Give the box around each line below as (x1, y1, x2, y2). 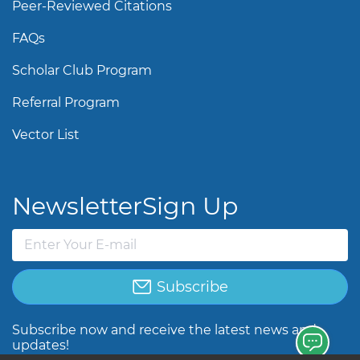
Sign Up (142, 191, 238, 222)
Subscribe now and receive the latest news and (12, 322, 317, 338)
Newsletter (12, 191, 142, 222)
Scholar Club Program (12, 63, 152, 79)
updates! (12, 337, 69, 354)
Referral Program (12, 95, 120, 111)
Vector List (12, 127, 80, 143)
